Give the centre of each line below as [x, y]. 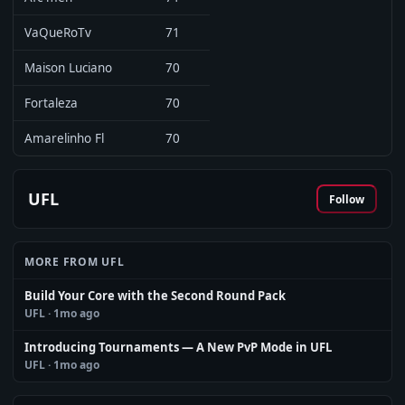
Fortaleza [51, 103]
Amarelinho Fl [64, 138]
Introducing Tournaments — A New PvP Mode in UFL [178, 347]
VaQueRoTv [58, 33]
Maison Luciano [68, 68]
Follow [347, 199]
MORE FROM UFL [75, 262]
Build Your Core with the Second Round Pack [155, 296]
